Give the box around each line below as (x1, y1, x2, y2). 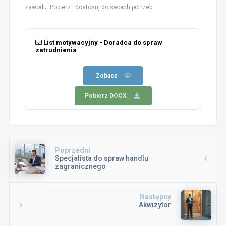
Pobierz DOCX (84, 92, 127, 99)
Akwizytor (139, 200, 172, 209)
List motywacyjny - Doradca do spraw (41, 38, 162, 46)
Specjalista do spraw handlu (54, 154, 148, 162)
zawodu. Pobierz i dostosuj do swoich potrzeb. (24, 3, 154, 11)
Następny (140, 192, 172, 201)
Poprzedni (54, 146, 90, 154)
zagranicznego (54, 162, 106, 171)
